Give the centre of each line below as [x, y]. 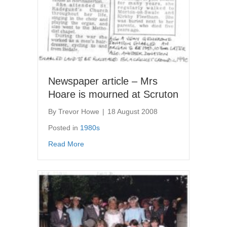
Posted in [64, 127]
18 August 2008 [133, 111]
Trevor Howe [79, 111]
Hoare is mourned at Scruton [113, 94]
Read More [66, 144]
